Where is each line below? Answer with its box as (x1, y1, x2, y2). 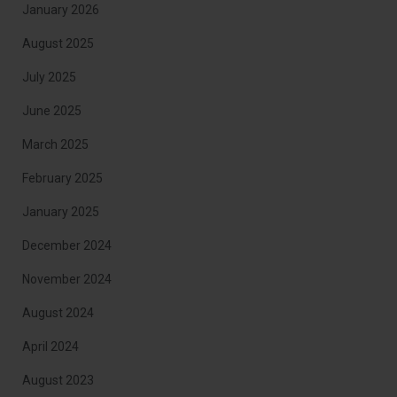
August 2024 (22, 306, 94, 320)
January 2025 (22, 205, 99, 219)
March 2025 (22, 137, 89, 152)
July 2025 (22, 70, 76, 84)
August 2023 (22, 373, 94, 387)
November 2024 (22, 272, 112, 286)
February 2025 (22, 171, 103, 185)
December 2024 (22, 238, 112, 253)
